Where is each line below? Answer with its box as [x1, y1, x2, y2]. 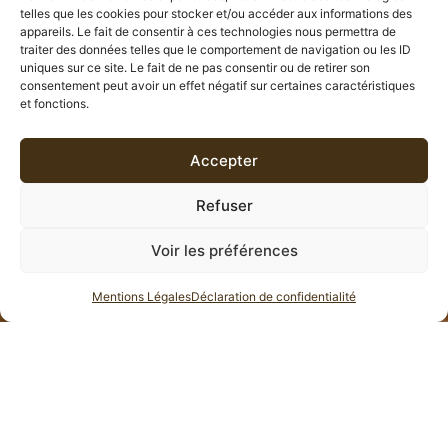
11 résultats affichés [293, 212, 399, 225]
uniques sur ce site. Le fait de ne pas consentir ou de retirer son [20, 60, 370, 75]
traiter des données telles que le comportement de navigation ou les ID [20, 42, 411, 57]
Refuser [195, 195, 253, 215]
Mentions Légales [92, 289, 191, 304]
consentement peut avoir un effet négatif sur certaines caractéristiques [20, 78, 415, 93]
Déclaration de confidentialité [191, 289, 356, 304]
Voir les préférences [150, 240, 298, 260]
